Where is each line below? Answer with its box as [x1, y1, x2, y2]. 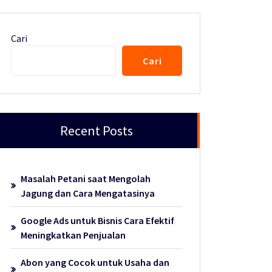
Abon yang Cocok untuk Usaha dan [21, 256, 170, 269]
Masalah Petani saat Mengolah [21, 172, 151, 185]
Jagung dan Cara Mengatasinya [21, 187, 155, 200]
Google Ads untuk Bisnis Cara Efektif [21, 214, 175, 227]
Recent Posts [60, 121, 134, 139]
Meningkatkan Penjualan [21, 229, 126, 242]
